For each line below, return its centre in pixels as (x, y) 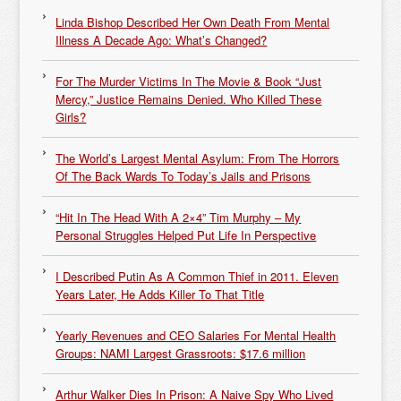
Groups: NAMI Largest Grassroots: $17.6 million (181, 353)
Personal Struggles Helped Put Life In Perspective (186, 235)
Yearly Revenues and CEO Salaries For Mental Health (196, 335)
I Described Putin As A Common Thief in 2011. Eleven (197, 276)
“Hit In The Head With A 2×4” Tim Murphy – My (179, 217)
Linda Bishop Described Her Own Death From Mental (193, 22)
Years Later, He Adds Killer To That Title (160, 294)
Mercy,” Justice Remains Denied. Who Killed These (189, 99)
